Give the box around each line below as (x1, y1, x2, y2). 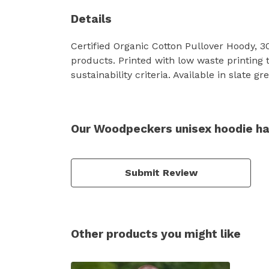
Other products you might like (71, 226, 241, 241)
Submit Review (124, 166, 198, 178)
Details (71, 11, 112, 26)
